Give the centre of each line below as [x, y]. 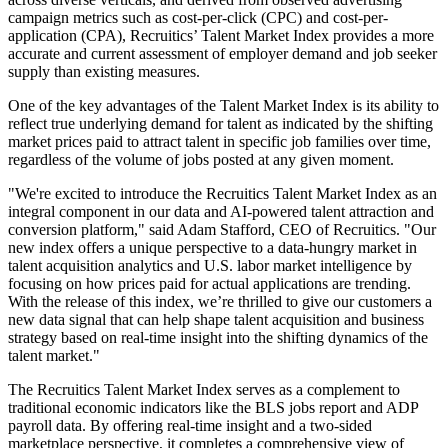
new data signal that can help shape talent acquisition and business [216, 319]
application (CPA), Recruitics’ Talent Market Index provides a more [221, 35]
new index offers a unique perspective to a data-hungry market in [212, 247]
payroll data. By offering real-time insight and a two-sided [190, 425]
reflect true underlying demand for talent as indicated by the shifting [220, 123]
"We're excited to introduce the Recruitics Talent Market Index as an [222, 193]
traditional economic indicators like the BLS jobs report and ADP [213, 407]
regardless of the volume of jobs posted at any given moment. [201, 159]
